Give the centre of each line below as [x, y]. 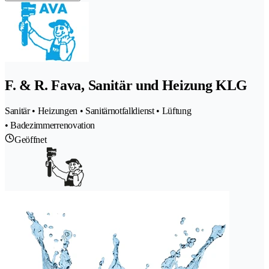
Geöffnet [31, 140]
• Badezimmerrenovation [50, 125]
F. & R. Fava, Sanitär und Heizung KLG [126, 85]
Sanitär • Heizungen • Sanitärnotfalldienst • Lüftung [98, 111]
